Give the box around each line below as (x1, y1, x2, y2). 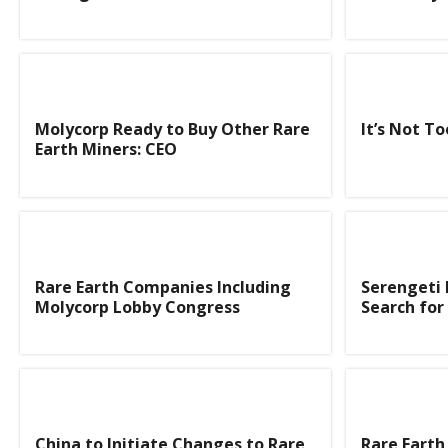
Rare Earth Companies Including (35, 275, 291, 298)
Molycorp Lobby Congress (35, 295, 240, 318)
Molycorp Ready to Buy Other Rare (35, 118, 310, 141)
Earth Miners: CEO (35, 138, 177, 161)
